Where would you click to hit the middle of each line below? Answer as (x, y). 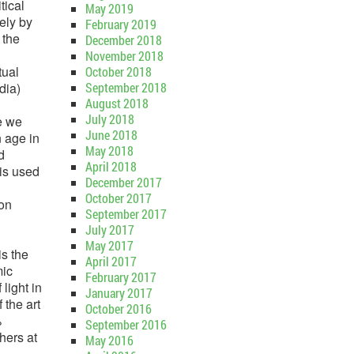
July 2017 (109, 230)
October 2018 (118, 72)
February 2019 (121, 24)
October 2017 (118, 198)
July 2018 (109, 119)
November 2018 (124, 56)
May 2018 (109, 151)
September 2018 (126, 87)
